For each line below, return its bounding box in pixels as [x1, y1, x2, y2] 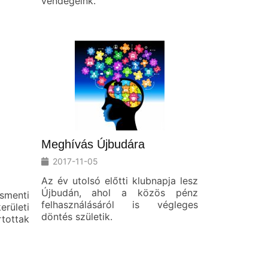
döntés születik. [41, 210, 112, 223]
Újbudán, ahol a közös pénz [41, 186, 198, 199]
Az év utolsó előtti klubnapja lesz [41, 174, 198, 187]
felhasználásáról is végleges [41, 198, 198, 211]
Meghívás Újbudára [41, 137, 145, 151]
